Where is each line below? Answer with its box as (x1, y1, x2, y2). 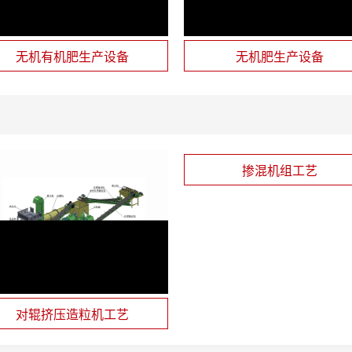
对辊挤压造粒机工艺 (16, 304, 129, 323)
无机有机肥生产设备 (16, 47, 129, 66)
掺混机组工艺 (241, 161, 317, 180)
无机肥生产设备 (235, 47, 324, 66)
